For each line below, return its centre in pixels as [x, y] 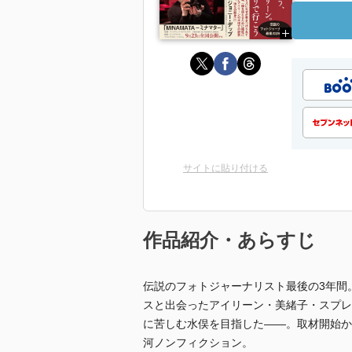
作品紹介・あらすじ [229, 240]
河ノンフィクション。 [198, 343]
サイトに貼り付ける [225, 168]
